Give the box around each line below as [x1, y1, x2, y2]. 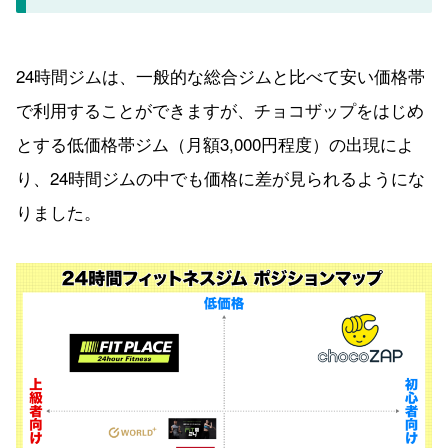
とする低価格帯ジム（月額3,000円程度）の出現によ [16, 131, 414, 157]
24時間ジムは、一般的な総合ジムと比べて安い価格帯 [16, 63, 425, 89]
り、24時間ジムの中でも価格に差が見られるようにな [16, 165, 425, 191]
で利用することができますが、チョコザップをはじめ [16, 97, 424, 123]
